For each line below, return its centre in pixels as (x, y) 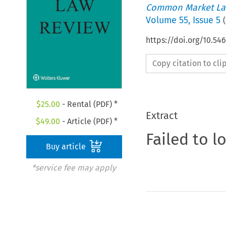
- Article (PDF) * (89, 122)
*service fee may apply (74, 168)
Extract (161, 115)
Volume (162, 20)
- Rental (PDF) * (89, 104)
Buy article (67, 147)
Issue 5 (206, 20)
